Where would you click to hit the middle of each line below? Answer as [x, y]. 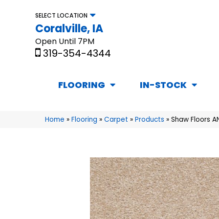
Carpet [116, 120]
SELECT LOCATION [61, 15]
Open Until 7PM [65, 41]
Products [150, 120]
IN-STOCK [163, 85]
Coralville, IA [69, 28]
